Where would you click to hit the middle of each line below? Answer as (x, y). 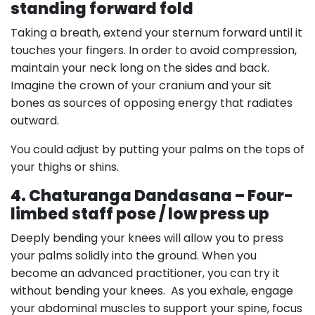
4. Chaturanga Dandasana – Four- (152, 196)
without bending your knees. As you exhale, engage (152, 291)
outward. (35, 121)
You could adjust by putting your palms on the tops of (157, 149)
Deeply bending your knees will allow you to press (147, 238)
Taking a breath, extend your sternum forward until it (156, 33)
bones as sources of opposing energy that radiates (152, 103)
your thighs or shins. (65, 167)
